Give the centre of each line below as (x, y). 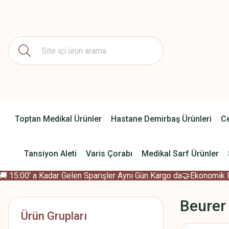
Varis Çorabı (109, 153)
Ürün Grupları (54, 216)
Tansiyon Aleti (50, 153)
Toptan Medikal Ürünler (58, 119)
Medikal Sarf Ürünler (180, 153)
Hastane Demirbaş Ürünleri (161, 119)
